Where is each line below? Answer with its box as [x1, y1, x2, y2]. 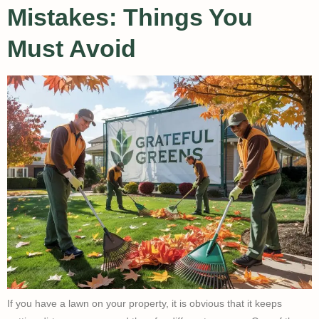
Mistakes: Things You [7, 3, 253, 31]
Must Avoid [7, 34, 136, 62]
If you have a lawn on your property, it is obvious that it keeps [7, 297, 282, 309]
